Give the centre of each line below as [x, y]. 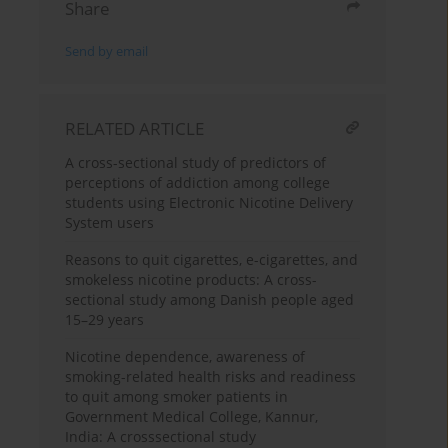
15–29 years [105, 320]
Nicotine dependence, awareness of [185, 357]
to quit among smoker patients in [177, 397]
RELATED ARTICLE [135, 129]
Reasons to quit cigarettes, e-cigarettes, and [212, 260]
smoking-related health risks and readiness [211, 377]
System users [110, 223]
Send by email [107, 52]
